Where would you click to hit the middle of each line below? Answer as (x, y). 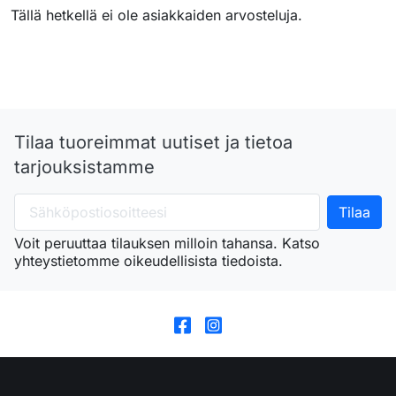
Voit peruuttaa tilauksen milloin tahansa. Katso (167, 243)
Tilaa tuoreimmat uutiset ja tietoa (153, 142)
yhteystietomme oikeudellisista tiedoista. (148, 261)
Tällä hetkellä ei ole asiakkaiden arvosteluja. (156, 15)
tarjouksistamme (84, 167)
